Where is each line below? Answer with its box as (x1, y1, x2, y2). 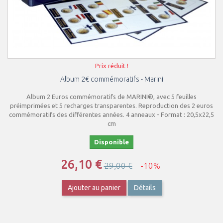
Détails (133, 184, 156, 192)
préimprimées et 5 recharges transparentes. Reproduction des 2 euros (10, 102, 213, 109)
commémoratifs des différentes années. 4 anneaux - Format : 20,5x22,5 (9, 111, 214, 118)
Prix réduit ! (95, 62, 128, 69)
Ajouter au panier (67, 184, 120, 192)
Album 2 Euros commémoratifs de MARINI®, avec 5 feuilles (26, 93, 197, 100)
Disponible (94, 138, 129, 145)
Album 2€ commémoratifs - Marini (60, 75, 163, 83)
